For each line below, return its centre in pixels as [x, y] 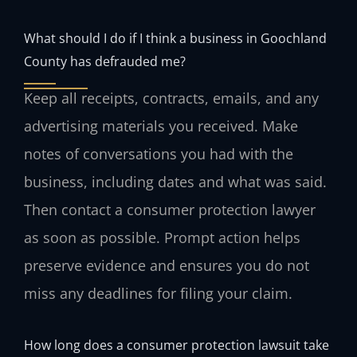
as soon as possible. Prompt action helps [162, 238]
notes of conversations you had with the [159, 154]
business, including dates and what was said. [175, 182]
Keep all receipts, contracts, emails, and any [171, 98]
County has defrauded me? [105, 61]
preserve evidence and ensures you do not [167, 266]
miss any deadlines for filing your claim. [158, 294]
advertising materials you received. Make [161, 126]
